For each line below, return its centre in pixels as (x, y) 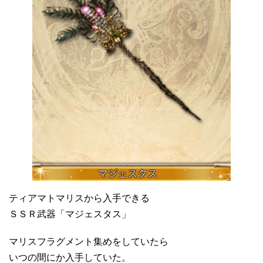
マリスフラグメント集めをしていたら (89, 242)
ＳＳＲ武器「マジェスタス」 (70, 214)
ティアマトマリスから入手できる (79, 198)
